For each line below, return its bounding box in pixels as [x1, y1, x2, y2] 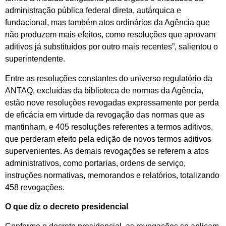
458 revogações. [5, 183, 65, 192]
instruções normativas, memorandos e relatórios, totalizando [5, 171, 219, 180]
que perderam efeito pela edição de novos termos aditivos [5, 134, 211, 143]
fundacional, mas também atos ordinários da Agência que [5, 18, 210, 27]
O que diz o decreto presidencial [5, 202, 128, 211]
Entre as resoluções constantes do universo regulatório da [5, 74, 212, 83]
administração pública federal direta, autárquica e [5, 6, 181, 15]
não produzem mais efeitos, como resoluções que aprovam [5, 30, 215, 39]
